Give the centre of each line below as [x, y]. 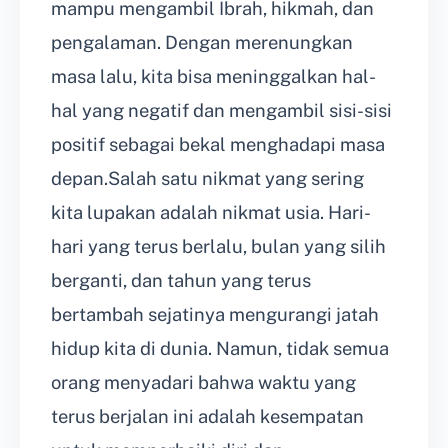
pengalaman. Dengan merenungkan [202, 43]
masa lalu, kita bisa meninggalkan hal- [213, 77]
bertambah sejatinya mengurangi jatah [215, 315]
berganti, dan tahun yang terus [181, 281]
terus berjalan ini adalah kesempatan [207, 417]
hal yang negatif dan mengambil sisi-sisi [221, 111]
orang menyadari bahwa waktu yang [203, 383]
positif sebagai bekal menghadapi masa [218, 145]
